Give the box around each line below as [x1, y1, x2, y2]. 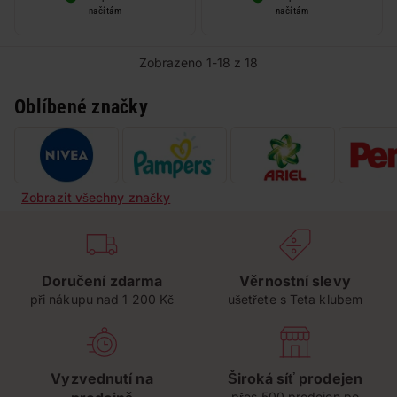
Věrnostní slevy [239, 272, 351, 290]
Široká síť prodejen [228, 370, 362, 387]
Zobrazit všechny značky [21, 190, 171, 205]
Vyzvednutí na [51, 370, 153, 387]
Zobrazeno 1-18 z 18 [138, 55, 259, 70]
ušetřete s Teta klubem [227, 292, 363, 307]
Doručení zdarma [41, 272, 163, 290]
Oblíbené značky [14, 96, 148, 118]
